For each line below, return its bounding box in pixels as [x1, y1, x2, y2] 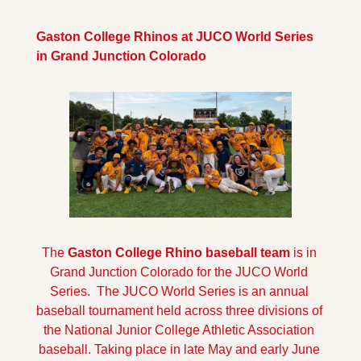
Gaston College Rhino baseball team [64, 245, 290, 259]
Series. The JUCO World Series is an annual [49, 284, 309, 298]
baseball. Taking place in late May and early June [38, 342, 320, 356]
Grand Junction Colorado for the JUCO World [50, 264, 308, 279]
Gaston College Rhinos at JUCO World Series [36, 30, 313, 44]
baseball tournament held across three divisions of [36, 303, 322, 317]
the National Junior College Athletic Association [44, 322, 314, 337]
